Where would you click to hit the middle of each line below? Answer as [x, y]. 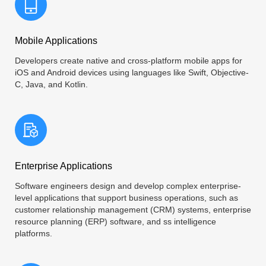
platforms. [34, 233]
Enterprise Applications [64, 166]
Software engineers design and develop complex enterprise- [128, 186]
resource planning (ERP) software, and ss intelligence [115, 221]
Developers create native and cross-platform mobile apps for [129, 60]
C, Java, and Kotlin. [51, 84]
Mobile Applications [56, 40]
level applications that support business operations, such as [126, 197]
